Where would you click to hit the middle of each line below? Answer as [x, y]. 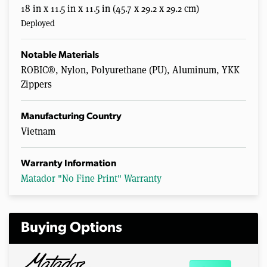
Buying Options [72, 229]
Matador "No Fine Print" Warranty [91, 178]
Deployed [38, 23]
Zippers [36, 84]
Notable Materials [60, 56]
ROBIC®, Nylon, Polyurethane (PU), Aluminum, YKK [130, 70]
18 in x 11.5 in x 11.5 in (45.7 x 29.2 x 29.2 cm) [110, 8]
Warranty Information [69, 164]
